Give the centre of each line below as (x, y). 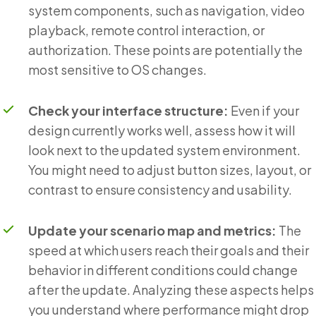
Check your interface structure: (128, 110)
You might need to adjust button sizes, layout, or (170, 169)
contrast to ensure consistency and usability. (160, 189)
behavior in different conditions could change (163, 269)
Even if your (264, 110)
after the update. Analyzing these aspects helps (171, 289)
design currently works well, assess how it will (162, 130)
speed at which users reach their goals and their (169, 250)
